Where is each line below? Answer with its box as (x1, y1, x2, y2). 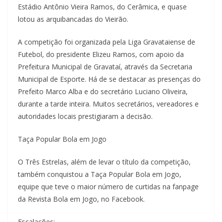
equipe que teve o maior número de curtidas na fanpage (18, 181, 199, 191)
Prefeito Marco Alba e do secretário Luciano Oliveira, (18, 86, 188, 96)
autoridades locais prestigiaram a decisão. (18, 111, 153, 121)
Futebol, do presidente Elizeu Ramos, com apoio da (18, 49, 184, 59)
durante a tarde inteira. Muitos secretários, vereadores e (18, 99, 199, 109)
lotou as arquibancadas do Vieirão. (18, 14, 128, 24)
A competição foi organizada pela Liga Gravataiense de (18, 37, 195, 47)
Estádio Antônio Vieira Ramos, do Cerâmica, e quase (18, 1, 187, 11)
